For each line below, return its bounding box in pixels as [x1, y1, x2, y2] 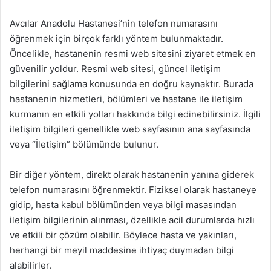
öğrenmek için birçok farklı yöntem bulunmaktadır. [10, 33, 223, 44]
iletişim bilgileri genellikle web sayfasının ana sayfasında [10, 123, 250, 135]
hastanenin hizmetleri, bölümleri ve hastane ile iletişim [10, 93, 243, 105]
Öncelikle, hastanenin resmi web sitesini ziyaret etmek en [10, 48, 256, 59]
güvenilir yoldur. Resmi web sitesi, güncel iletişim [10, 63, 221, 74]
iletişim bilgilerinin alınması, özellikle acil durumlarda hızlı [10, 214, 255, 226]
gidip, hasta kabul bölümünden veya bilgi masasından [10, 199, 237, 211]
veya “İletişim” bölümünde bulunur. [10, 139, 158, 150]
